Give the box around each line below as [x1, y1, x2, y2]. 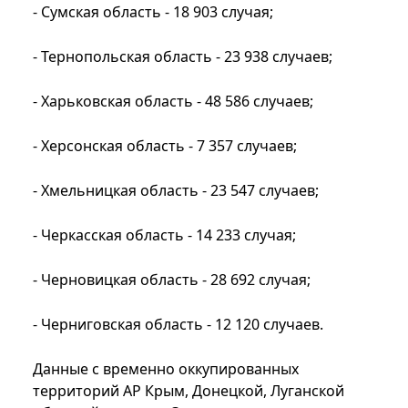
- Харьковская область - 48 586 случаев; [33, 90, 313, 111]
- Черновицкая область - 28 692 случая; [33, 269, 311, 290]
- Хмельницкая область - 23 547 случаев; [33, 179, 319, 200]
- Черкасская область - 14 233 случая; [33, 224, 296, 245]
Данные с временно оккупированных [33, 358, 299, 379]
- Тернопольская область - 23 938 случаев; [33, 46, 332, 66]
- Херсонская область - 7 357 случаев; [33, 135, 297, 156]
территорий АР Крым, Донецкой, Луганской [33, 380, 344, 401]
